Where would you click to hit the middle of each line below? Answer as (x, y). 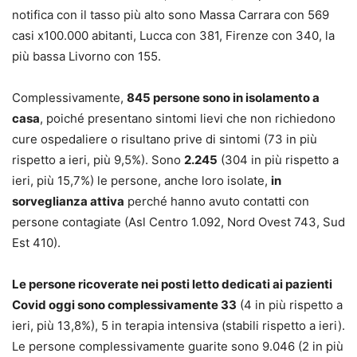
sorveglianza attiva (68, 201)
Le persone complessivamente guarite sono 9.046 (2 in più (178, 346)
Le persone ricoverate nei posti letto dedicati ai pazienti (172, 284)
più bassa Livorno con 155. (86, 56)
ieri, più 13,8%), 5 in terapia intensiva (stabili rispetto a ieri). (178, 325)
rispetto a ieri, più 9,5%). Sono (98, 159)
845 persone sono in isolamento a (223, 97)
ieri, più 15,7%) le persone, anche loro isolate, (141, 180)
